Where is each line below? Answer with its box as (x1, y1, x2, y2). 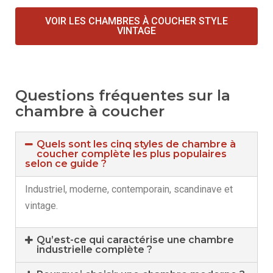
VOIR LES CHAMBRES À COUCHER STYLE (45, 15, 228, 27)
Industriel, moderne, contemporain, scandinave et (25, 183, 233, 195)
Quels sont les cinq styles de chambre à (37, 138, 236, 150)
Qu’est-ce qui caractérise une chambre (37, 233, 235, 246)
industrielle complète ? (37, 243, 153, 255)
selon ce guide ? (25, 157, 107, 169)
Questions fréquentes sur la (15, 86, 230, 104)
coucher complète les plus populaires (37, 147, 227, 160)
